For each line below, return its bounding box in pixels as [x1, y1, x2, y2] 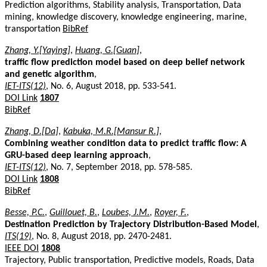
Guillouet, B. [49, 207, 97, 218]
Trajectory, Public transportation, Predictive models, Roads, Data [5, 255, 254, 265]
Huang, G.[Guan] [75, 45, 139, 55]
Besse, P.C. [5, 207, 45, 218]
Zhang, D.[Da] [5, 126, 58, 136]
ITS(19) [5, 231, 32, 241]
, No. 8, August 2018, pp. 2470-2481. [32, 231, 172, 241]
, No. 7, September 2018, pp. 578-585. [46, 162, 193, 172]
